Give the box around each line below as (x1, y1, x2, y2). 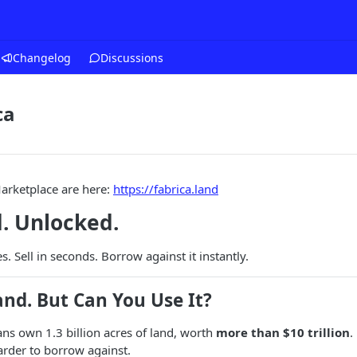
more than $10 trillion (216, 324, 350, 340)
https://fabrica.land (113, 181, 218, 197)
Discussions (100, 49, 163, 65)
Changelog (13, 49, 71, 65)
